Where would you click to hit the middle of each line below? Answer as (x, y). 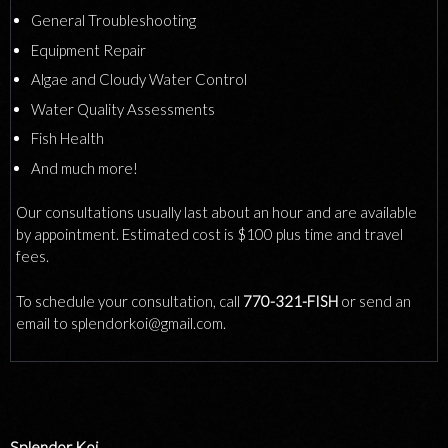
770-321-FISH (290, 300)
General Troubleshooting (113, 20)
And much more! (84, 167)
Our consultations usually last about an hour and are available (216, 212)
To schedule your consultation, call (129, 300)
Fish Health (67, 138)
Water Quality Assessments (123, 108)
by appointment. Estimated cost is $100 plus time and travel (209, 234)
